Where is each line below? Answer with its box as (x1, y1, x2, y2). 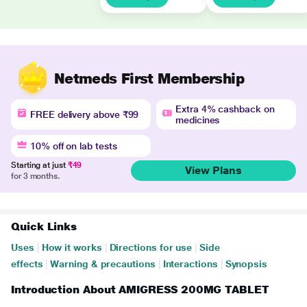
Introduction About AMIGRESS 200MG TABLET (11, 283, 269, 296)
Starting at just (11, 160, 68, 170)
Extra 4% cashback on (175, 103, 275, 114)
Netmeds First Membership (54, 69, 244, 87)
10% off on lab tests (30, 140, 117, 151)
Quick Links (11, 220, 77, 233)
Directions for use (109, 242, 193, 253)
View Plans (184, 164, 242, 177)
